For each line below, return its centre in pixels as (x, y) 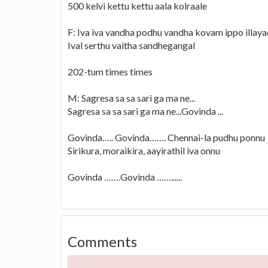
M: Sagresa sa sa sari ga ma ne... (131, 98)
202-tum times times (110, 71)
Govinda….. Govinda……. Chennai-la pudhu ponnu (166, 137)
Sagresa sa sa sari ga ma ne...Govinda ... (145, 111)
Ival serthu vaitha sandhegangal (131, 45)
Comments (102, 241)
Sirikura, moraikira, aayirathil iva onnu (144, 150)
